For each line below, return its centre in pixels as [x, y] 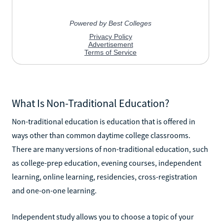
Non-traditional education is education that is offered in [104, 121]
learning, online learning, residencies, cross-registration [105, 176]
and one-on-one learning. [54, 190]
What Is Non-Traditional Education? [91, 103]
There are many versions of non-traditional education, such [110, 149]
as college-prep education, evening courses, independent [107, 163]
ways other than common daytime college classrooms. [101, 135]
